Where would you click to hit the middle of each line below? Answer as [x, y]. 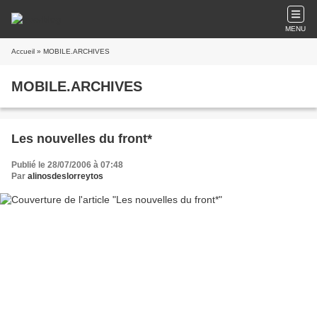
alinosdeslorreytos [65, 176]
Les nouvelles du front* [82, 139]
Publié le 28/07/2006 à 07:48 [67, 165]
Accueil [23, 51]
